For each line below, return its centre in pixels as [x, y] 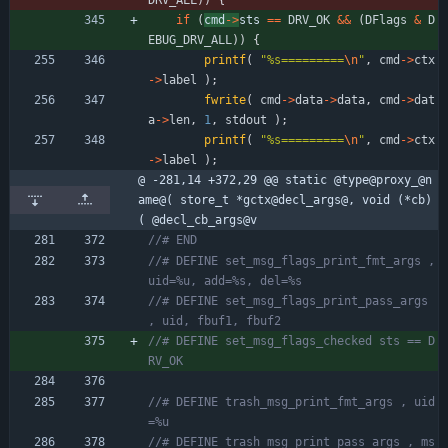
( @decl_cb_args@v [197, 219]
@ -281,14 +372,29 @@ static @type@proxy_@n [285, 179]
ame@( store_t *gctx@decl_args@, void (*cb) [285, 199]
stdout [246, 119]
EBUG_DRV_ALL [190, 39]
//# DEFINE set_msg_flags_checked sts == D [291, 340]
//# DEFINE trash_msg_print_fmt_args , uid [291, 401]
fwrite [225, 99]
